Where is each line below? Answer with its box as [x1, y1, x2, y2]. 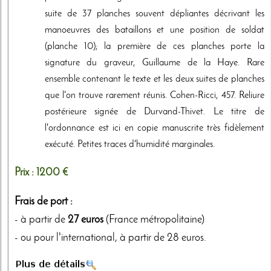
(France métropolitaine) [103, 214, 204, 225]
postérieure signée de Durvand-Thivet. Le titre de [45, 107, 264, 117]
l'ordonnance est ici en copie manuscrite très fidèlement [45, 123, 264, 133]
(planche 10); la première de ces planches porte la [45, 42, 264, 51]
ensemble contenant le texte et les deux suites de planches [45, 74, 264, 84]
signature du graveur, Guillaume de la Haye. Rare [45, 58, 264, 68]
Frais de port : [15, 196, 73, 207]
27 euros [68, 214, 103, 225]
